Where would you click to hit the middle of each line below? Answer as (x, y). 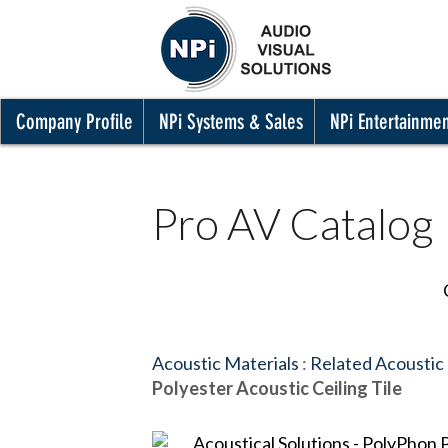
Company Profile (74, 121)
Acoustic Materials (225, 363)
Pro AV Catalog (293, 222)
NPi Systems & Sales (231, 121)
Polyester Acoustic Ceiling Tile (277, 388)
